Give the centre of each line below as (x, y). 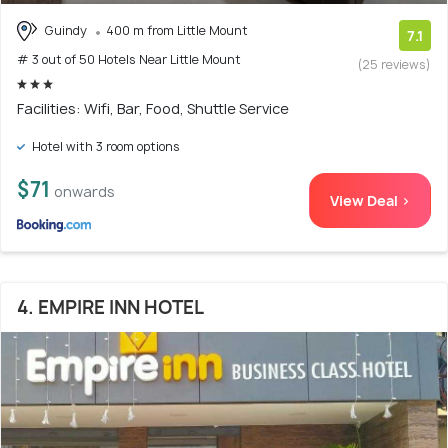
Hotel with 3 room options (104, 147)
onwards (84, 192)
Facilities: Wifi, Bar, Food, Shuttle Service (153, 109)
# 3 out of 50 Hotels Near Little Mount (129, 60)
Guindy (65, 30)
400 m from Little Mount (177, 30)
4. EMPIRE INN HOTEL (110, 308)
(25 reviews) (394, 64)
